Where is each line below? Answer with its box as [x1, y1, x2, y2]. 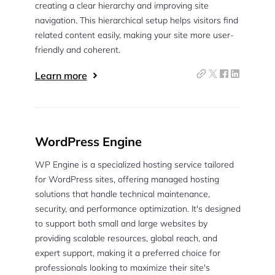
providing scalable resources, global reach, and [34, 233, 217, 244]
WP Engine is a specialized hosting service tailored [34, 159, 234, 170]
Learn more [34, 69, 87, 82]
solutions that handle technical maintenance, [34, 188, 210, 199]
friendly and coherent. [34, 44, 120, 55]
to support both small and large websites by [34, 218, 207, 229]
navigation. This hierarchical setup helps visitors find [34, 15, 238, 26]
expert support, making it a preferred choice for [34, 247, 220, 258]
